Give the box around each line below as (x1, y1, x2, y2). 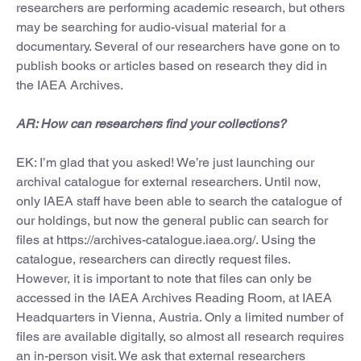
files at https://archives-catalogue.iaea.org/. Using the (16, 231, 316, 247)
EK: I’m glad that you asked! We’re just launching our (16, 154, 314, 170)
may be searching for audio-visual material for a (16, 19, 286, 35)
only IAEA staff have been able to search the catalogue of (16, 193, 342, 209)
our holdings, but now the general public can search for (16, 212, 328, 228)
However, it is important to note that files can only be (16, 270, 312, 286)
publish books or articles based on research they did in (16, 57, 327, 73)
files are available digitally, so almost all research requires (16, 328, 344, 344)
